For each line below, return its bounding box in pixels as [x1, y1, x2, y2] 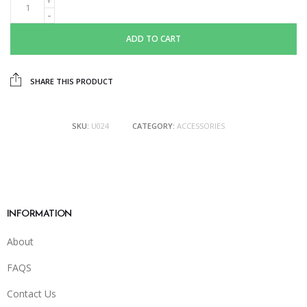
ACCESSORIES [177, 120, 225, 131]
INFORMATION [7, 209, 72, 219]
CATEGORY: [132, 120, 177, 131]
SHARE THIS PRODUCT [28, 75, 113, 86]
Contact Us [7, 287, 56, 300]
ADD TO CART [126, 32, 181, 45]
